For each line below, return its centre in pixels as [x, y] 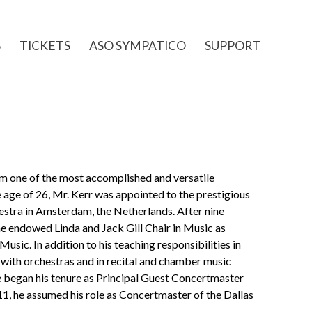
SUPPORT [233, 46]
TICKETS [45, 46]
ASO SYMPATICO [138, 46]
